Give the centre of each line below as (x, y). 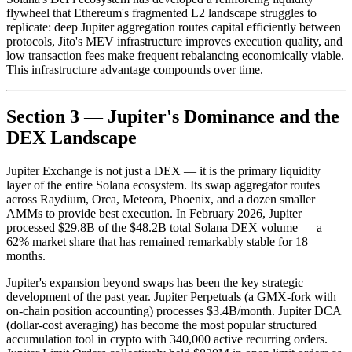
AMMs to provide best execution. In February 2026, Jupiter (154, 214)
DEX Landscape (71, 138)
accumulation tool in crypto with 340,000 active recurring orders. (167, 339)
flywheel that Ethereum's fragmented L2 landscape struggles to (161, 13)
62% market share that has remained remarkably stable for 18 (157, 242)
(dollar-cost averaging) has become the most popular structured (161, 325)
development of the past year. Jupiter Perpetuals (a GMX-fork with (171, 297)
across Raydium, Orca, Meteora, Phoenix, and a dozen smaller (161, 200)
